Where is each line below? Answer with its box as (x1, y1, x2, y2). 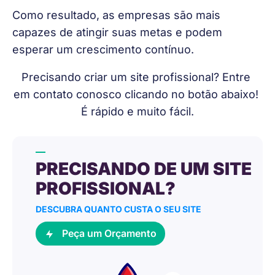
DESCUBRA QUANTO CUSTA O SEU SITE (35, 204, 201, 215)
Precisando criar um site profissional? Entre (21, 70, 254, 83)
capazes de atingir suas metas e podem (12, 26, 225, 39)
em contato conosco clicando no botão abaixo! (14, 87, 261, 101)
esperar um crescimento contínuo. (12, 43, 194, 56)
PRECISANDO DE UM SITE (35, 158, 252, 180)
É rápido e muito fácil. (81, 104, 194, 118)
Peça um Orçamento (60, 227, 157, 240)
